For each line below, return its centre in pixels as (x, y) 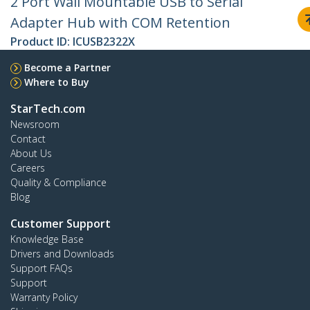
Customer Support (61, 224)
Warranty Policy (44, 298)
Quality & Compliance (58, 183)
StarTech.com (48, 109)
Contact (28, 139)
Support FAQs (42, 268)
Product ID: (42, 42)
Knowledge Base (47, 239)
